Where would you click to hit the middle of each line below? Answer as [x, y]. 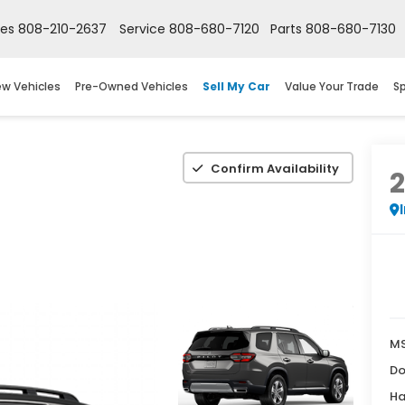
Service [142, 29]
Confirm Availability [275, 168]
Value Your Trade [332, 86]
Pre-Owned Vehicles [132, 86]
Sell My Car [236, 86]
